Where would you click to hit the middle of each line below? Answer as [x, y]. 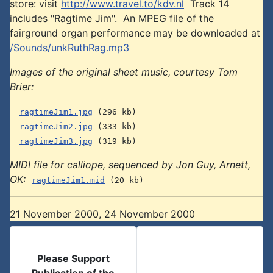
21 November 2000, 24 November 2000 [102, 214]
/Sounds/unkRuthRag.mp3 [69, 48]
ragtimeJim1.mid [68, 180]
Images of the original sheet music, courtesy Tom [124, 72]
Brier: [22, 87]
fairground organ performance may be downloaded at [135, 33]
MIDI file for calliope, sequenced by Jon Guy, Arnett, [130, 165]
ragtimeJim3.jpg [56, 141]
